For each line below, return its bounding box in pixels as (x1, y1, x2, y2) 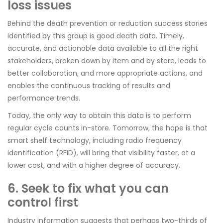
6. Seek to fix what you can (7, 180, 169, 197)
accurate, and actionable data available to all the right (7, 43, 198, 53)
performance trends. (7, 93, 80, 103)
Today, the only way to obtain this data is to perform (7, 111, 191, 120)
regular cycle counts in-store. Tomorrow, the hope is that (7, 123, 208, 133)
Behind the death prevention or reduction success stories (7, 18, 208, 28)
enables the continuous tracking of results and (7, 81, 170, 91)
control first (7, 194, 78, 211)
